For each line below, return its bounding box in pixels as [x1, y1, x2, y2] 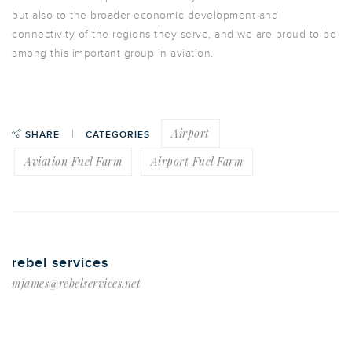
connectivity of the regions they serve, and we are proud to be [12, 27, 336, 41]
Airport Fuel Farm [150, 154, 243, 169]
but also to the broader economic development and [12, 9, 278, 22]
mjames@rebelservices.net [12, 276, 141, 291]
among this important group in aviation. [12, 46, 217, 60]
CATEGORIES [85, 129, 150, 141]
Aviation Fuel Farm [24, 154, 122, 169]
